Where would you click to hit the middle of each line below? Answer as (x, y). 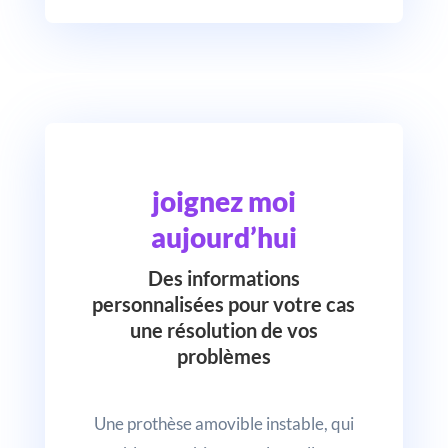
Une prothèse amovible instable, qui (223, 423)
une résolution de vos (223, 329)
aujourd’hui (223, 236)
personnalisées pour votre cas (224, 303)
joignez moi (223, 200)
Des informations (223, 277)
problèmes (223, 355)
